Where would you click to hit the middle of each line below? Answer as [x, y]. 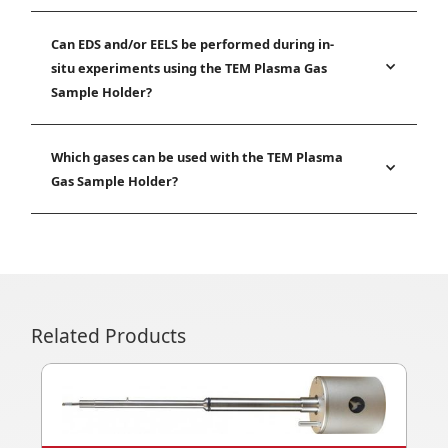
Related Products [109, 335]
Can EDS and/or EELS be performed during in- [193, 43]
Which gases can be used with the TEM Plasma [197, 156]
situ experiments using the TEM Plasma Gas [189, 67]
